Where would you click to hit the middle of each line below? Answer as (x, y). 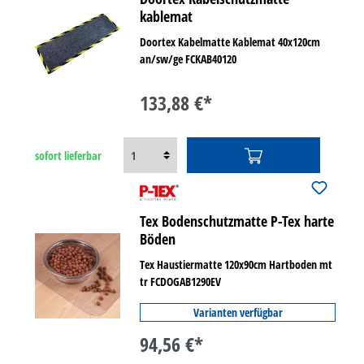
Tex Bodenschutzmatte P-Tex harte (238, 221)
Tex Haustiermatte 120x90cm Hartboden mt (236, 264)
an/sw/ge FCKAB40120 (188, 59)
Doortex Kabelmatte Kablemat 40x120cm (230, 42)
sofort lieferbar (68, 155)
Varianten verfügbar (238, 312)
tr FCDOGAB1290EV (181, 282)
